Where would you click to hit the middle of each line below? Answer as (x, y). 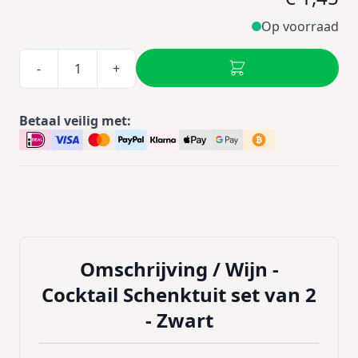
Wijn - (252, 268)
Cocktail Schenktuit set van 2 (179, 294)
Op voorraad (300, 26)
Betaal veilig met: (75, 120)
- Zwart (179, 320)
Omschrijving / (152, 268)
